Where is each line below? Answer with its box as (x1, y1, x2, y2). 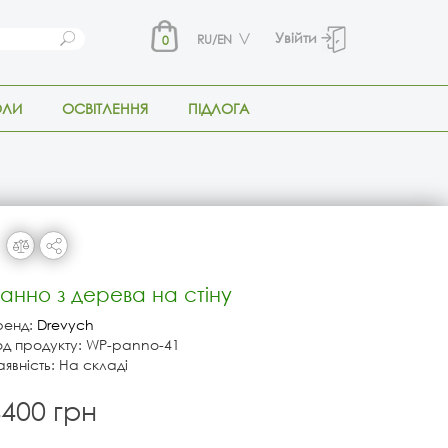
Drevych (37, 315, 94, 334)
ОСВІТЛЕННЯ (62, 99, 148, 118)
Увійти (275, 28, 317, 47)
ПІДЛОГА (188, 99, 249, 118)
